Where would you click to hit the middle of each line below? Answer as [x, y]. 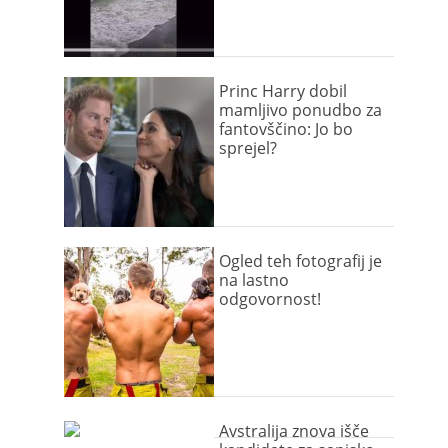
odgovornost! [270, 299]
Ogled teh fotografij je [300, 261]
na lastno [254, 280]
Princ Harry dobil [283, 91]
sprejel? [248, 148]
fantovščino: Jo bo [286, 129]
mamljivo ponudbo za [300, 110]
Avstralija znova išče [294, 431]
